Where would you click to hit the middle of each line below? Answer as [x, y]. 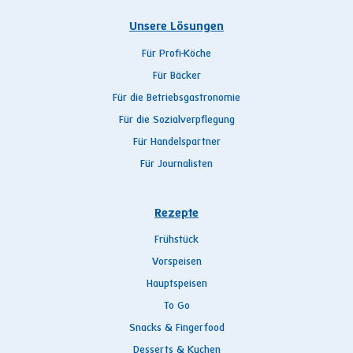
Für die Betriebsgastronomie [176, 98]
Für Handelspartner [176, 142]
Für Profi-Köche [176, 54]
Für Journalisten [176, 164]
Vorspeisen [176, 263]
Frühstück [176, 241]
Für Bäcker [176, 76]
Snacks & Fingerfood [176, 329]
